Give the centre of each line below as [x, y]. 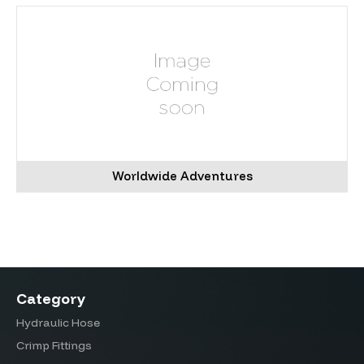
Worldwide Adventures [182, 176]
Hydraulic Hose [58, 323]
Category [51, 299]
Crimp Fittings [54, 345]
